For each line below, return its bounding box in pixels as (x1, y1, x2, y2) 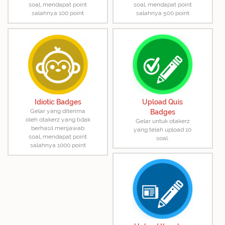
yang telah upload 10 (134, 126, 192, 133)
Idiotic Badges (34, 97, 81, 106)
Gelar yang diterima (30, 107, 86, 115)
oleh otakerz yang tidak (25, 116, 90, 123)
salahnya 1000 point (30, 141, 86, 149)
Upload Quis (142, 97, 183, 106)
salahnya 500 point (136, 10, 189, 17)
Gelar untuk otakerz (135, 117, 190, 125)
